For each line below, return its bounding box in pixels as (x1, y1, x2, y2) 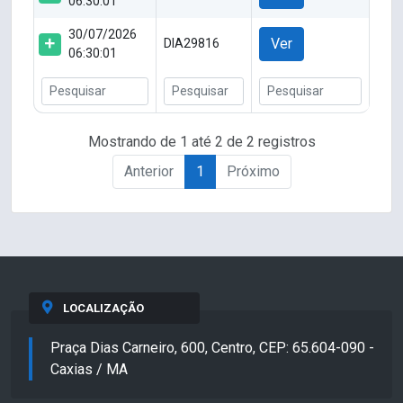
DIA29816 (164, 36, 219, 51)
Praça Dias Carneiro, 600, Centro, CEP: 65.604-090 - (50, 338, 374, 356)
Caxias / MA (50, 360, 128, 378)
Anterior (123, 162, 174, 180)
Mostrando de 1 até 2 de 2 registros (87, 132, 316, 150)
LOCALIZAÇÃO (62, 300, 144, 315)
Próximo (226, 162, 280, 180)
